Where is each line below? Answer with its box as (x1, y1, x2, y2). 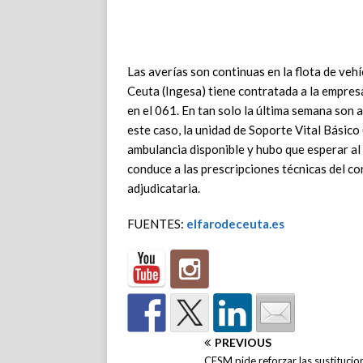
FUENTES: (127, 216, 186, 232)
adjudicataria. (127, 181, 200, 196)
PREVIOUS (215, 335, 271, 350)
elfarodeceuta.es (186, 216, 284, 232)
